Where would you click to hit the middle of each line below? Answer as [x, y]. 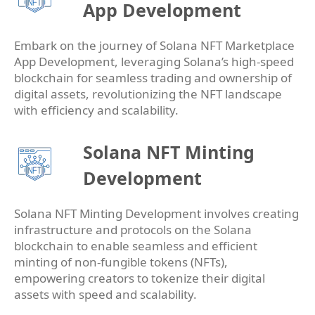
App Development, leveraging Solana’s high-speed [154, 62]
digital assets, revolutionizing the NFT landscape [148, 94]
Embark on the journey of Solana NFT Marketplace [154, 46]
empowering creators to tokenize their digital [140, 278]
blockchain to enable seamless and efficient [136, 246]
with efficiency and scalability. [96, 110]
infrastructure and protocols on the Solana [133, 230]
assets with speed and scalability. [105, 295]
